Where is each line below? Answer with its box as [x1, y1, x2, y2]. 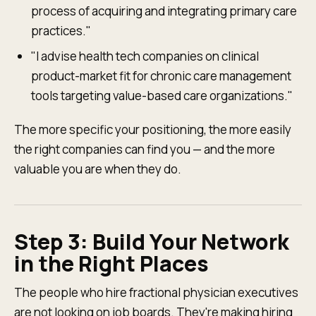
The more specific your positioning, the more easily [14, 121, 291, 138]
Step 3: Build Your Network [14, 227, 289, 256]
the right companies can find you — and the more [14, 141, 275, 157]
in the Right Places [14, 249, 209, 278]
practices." [31, 23, 91, 39]
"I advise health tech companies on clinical [31, 48, 259, 64]
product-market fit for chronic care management [31, 68, 291, 84]
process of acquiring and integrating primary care [31, 3, 297, 19]
